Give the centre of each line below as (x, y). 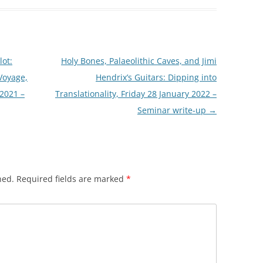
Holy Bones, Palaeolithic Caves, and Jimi (139, 61)
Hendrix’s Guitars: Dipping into (156, 77)
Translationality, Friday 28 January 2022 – (136, 94)
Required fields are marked (71, 179)
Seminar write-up (173, 110)
